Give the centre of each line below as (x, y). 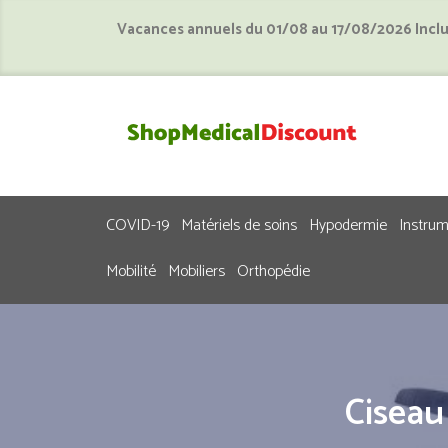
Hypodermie (348, 225)
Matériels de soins (239, 225)
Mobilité (131, 271)
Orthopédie (273, 271)
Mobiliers (196, 271)
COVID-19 (137, 225)
